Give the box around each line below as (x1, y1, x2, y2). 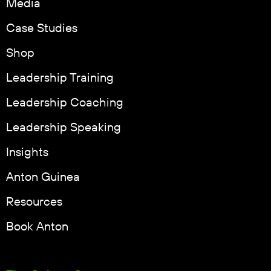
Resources (6, 195, 62, 210)
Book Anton (6, 220, 68, 235)
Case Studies (6, 21, 77, 36)
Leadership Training (6, 71, 114, 86)
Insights (6, 145, 48, 160)
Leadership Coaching (6, 96, 123, 111)
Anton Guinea (6, 170, 80, 185)
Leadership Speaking (6, 120, 121, 135)
